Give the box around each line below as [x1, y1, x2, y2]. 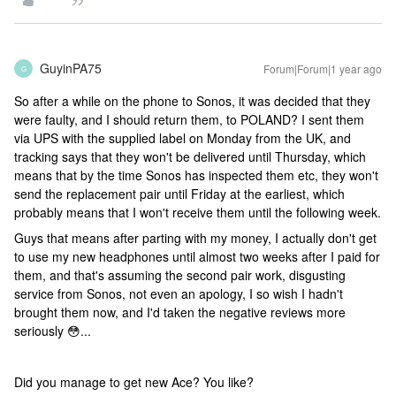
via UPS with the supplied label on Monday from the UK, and [14, 129, 351, 148]
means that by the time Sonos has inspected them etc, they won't [14, 166, 378, 185]
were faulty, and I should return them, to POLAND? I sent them [14, 110, 364, 129]
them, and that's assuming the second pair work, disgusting [14, 266, 346, 285]
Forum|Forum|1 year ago [263, 61, 382, 77]
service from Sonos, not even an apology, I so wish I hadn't [14, 285, 343, 303]
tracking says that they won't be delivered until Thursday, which [14, 148, 366, 166]
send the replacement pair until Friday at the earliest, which [14, 185, 345, 203]
